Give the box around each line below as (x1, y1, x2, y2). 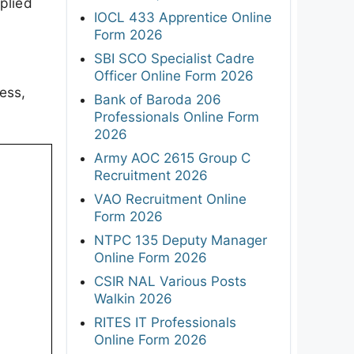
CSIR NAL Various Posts (94, 273, 247, 289)
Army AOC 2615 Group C (94, 149, 250, 166)
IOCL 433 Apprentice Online (94, 9, 272, 25)
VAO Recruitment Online (94, 190, 247, 207)
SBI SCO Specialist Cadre (94, 50, 254, 66)
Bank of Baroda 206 (94, 91, 221, 107)
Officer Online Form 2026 (94, 67, 254, 84)
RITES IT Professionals (94, 314, 236, 330)
